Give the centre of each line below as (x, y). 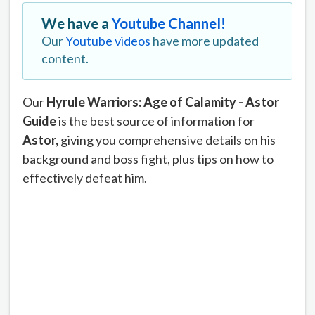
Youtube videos (108, 40)
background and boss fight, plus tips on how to (148, 159)
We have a (77, 23)
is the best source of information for (155, 121)
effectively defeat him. (85, 178)
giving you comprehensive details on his (167, 140)
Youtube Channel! (169, 23)
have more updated (205, 40)
